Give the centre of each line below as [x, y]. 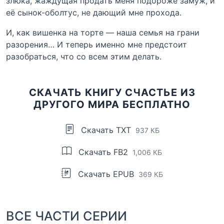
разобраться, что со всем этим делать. [84, 56]
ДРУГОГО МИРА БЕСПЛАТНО [112, 104]
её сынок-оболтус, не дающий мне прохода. [94, 12]
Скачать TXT [106, 130]
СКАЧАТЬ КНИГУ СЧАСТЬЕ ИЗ [112, 92]
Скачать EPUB [106, 174]
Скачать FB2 [103, 152]
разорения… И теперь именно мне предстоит [96, 44]
